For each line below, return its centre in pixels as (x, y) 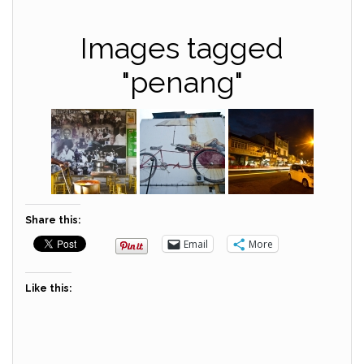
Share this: (53, 220)
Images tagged (182, 48)
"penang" (182, 82)
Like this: (48, 288)
